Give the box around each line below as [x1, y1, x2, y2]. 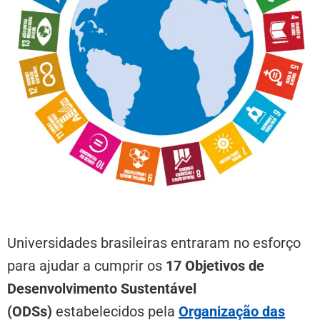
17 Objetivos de [166, 257, 264, 275]
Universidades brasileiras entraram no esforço [7, 234, 301, 252]
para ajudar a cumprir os [7, 257, 166, 275]
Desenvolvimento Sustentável [7, 280, 196, 298]
